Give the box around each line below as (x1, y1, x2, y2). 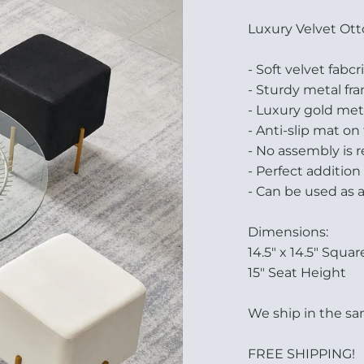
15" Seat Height (247, 265, 346, 281)
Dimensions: (247, 224, 328, 240)
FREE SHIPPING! (247, 346, 355, 362)
